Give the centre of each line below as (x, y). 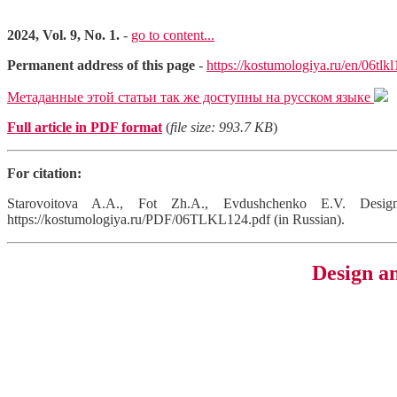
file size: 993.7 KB (222, 127)
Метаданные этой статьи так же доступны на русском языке (191, 97)
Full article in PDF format (85, 127)
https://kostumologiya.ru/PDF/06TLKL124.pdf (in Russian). (176, 219)
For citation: (44, 173)
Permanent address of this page (101, 65)
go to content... (173, 35)
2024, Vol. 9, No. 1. (63, 35)
